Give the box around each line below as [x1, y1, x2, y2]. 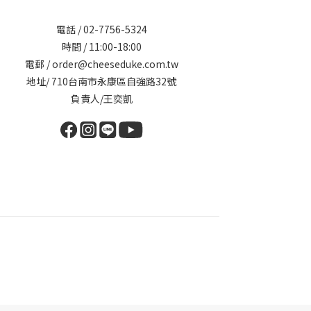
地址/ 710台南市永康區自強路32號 [26, 74, 176, 89]
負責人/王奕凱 [70, 92, 133, 106]
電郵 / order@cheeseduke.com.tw [24, 57, 178, 72]
